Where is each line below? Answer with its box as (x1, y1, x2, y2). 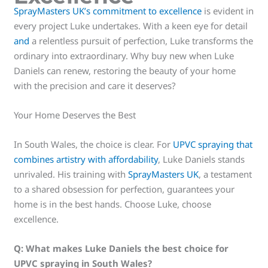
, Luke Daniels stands (158, 153, 245, 165)
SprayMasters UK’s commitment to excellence (14, 4, 202, 17)
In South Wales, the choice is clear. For (14, 138, 173, 150)
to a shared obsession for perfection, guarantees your (14, 182, 235, 195)
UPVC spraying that (173, 138, 253, 150)
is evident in (202, 4, 254, 17)
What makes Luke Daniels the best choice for (26, 242, 229, 254)
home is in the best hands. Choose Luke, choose (14, 197, 212, 210)
